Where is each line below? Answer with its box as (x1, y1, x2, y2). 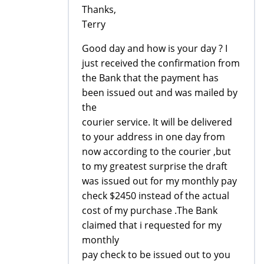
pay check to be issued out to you (82, 247, 230, 261)
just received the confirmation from (82, 56, 240, 70)
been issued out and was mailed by (82, 85, 237, 99)
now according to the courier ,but (82, 144, 231, 158)
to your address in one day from (82, 130, 225, 143)
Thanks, (82, 2, 116, 16)
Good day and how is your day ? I (82, 41, 227, 55)
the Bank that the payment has (82, 71, 219, 84)
